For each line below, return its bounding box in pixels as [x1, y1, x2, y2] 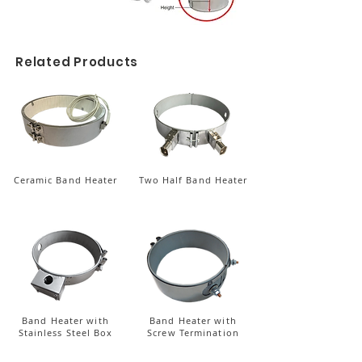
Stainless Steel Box [18, 326, 113, 339]
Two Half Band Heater [138, 174, 248, 186]
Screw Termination [147, 326, 239, 339]
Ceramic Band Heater [13, 174, 118, 186]
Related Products [15, 53, 138, 70]
